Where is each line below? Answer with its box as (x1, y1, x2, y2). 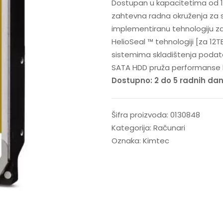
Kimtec (143, 135, 169, 146)
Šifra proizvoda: (111, 109, 170, 120)
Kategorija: (111, 122, 153, 133)
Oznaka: (111, 135, 143, 146)
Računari (153, 122, 185, 133)
